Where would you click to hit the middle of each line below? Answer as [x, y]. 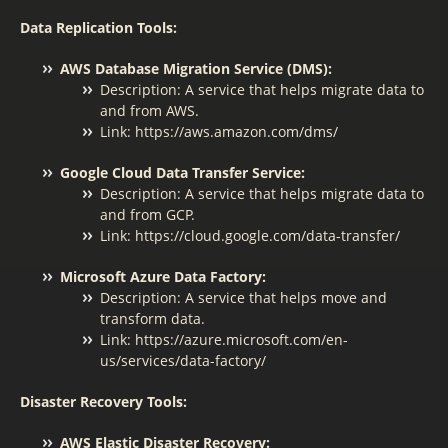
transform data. [152, 318]
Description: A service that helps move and [243, 297]
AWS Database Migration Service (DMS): [196, 68]
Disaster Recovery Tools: [103, 401]
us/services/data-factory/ [183, 360]
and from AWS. [149, 110]
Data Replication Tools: [98, 27]
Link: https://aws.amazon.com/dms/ [219, 131]
